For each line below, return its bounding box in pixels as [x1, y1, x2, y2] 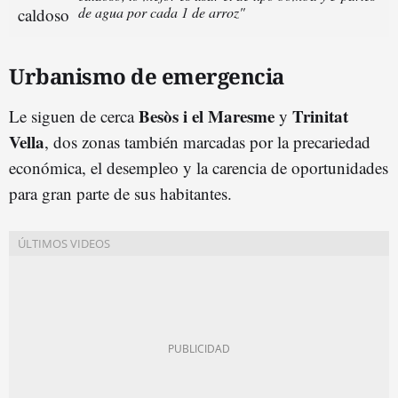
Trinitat [292, 103, 348, 128]
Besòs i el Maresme [139, 103, 275, 128]
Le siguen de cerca [9, 104, 139, 127]
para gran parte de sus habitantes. [9, 181, 232, 204]
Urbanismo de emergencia [9, 60, 284, 91]
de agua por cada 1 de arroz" [78, 2, 245, 21]
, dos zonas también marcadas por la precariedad [44, 130, 370, 153]
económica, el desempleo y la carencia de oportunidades [9, 155, 388, 179]
